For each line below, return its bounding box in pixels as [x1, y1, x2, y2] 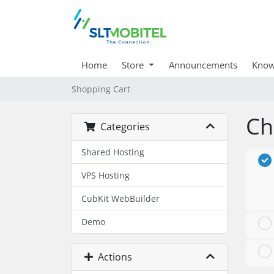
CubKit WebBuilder [81, 193, 160, 204]
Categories [95, 120, 150, 133]
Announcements [168, 59, 237, 71]
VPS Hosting [81, 169, 130, 181]
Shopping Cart [72, 83, 130, 95]
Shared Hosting [81, 146, 144, 158]
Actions [93, 250, 132, 264]
